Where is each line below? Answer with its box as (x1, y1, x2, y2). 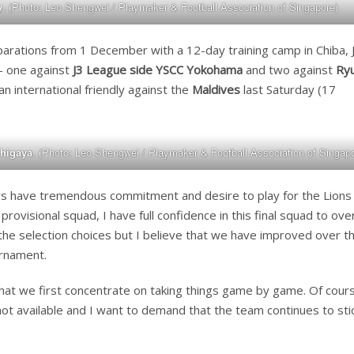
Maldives (192, 81, 240, 98)
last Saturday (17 (240, 81, 336, 98)
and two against (243, 62, 336, 78)
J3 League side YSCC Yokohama (73, 62, 243, 78)
